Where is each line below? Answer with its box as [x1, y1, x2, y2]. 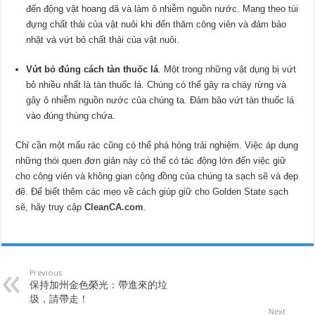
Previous [30, 266, 63, 278]
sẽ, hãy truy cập [15, 201, 85, 212]
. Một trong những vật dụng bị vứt [158, 63, 297, 75]
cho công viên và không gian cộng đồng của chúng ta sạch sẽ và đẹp [15, 170, 299, 181]
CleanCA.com [84, 201, 144, 212]
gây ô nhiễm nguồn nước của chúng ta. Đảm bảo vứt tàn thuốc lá [26, 94, 295, 105]
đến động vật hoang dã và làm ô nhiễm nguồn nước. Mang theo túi [26, 3, 299, 14]
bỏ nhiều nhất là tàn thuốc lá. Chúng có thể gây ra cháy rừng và [26, 79, 287, 90]
